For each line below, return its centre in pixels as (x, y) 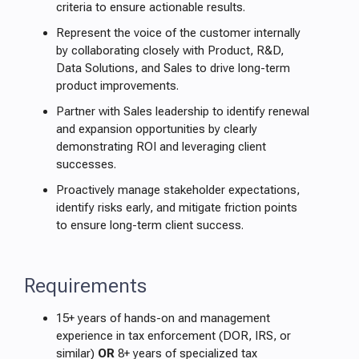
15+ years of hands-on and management (163, 318)
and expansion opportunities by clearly (157, 129)
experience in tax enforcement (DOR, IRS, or (173, 336)
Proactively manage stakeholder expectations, (178, 190)
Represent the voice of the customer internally (178, 33)
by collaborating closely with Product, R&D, (170, 50)
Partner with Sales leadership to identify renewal (183, 111)
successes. (86, 164)
